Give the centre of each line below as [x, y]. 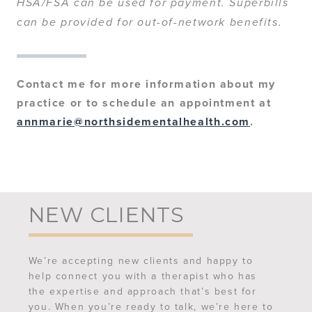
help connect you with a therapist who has [143, 276]
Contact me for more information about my [146, 84]
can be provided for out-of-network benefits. [150, 23]
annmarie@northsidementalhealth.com [134, 122]
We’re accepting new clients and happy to [141, 261]
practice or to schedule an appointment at [144, 103]
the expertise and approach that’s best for [142, 291]
